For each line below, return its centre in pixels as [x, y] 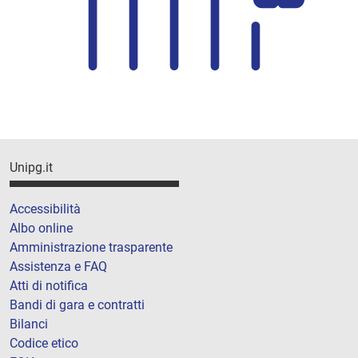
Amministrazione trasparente [91, 247]
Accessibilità [45, 209]
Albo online [41, 228]
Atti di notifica [49, 285]
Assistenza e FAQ [58, 266]
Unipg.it [31, 168]
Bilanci [29, 324]
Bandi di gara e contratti [77, 304]
